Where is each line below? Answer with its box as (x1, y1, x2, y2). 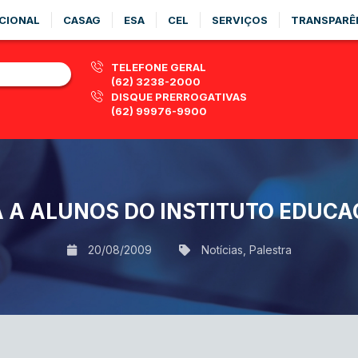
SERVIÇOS (212, 14, 268, 26)
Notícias (201, 242, 243, 257)
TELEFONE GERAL (111, 61, 206, 74)
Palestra (249, 242, 292, 257)
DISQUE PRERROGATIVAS (111, 90, 247, 103)
